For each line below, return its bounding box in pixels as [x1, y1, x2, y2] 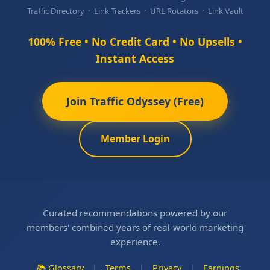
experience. [110, 236, 160, 248]
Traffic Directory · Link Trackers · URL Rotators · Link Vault [27, 5, 243, 16]
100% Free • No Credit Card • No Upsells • [28, 34, 242, 49]
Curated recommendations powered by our [43, 207, 227, 219]
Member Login [100, 132, 170, 145]
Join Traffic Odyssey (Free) [66, 94, 204, 108]
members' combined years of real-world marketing [27, 221, 243, 233]
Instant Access [96, 51, 174, 66]
